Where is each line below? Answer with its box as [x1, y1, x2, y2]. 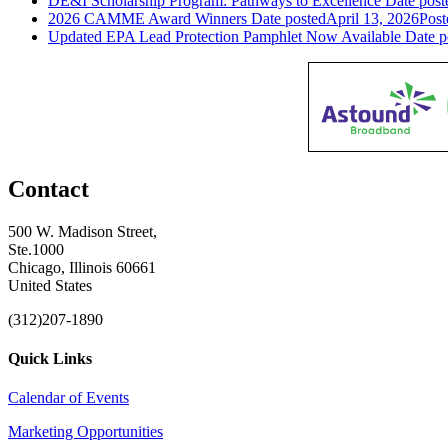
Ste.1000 [8, 240, 64, 258]
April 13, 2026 [326, 9, 419, 27]
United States [8, 276, 92, 294]
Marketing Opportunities [8, 423, 163, 441]
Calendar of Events [8, 389, 129, 407]
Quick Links [8, 349, 92, 367]
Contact [8, 175, 89, 202]
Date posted [251, 9, 326, 27]
